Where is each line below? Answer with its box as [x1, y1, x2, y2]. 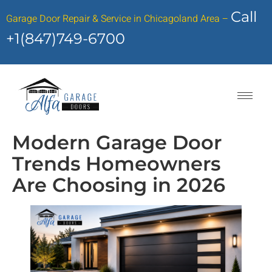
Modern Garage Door [12, 131, 222, 154]
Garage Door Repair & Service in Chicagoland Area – [6, 12, 228, 26]
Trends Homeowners [12, 152, 220, 175]
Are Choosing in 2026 [12, 173, 225, 197]
